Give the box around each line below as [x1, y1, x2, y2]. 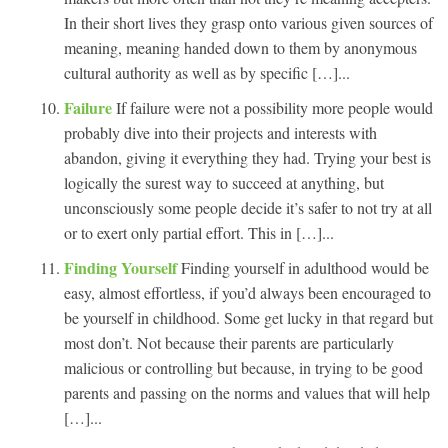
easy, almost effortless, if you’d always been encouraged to [64, 281, 431, 303]
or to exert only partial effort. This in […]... [64, 221, 334, 243]
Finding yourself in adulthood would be [181, 256, 429, 278]
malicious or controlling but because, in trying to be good [64, 356, 423, 378]
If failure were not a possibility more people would [116, 96, 433, 118]
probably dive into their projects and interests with [64, 121, 377, 143]
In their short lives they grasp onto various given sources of [64, 11, 433, 33]
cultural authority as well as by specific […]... [64, 61, 350, 83]
